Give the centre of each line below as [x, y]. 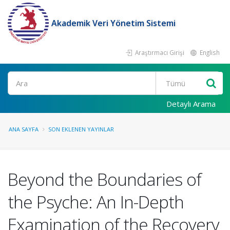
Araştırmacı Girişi [159, 52]
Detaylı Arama [191, 104]
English [209, 52]
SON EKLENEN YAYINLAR [81, 129]
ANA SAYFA [24, 129]
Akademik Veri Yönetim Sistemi [113, 23]
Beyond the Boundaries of [104, 179]
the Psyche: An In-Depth [96, 202]
